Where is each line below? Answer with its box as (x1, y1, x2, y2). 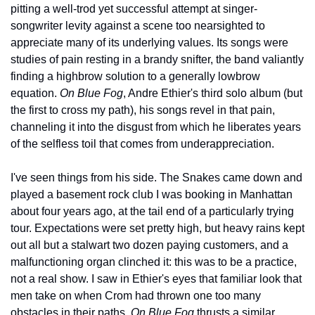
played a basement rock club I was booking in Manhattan (11, 188, 292, 200)
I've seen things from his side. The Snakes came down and (11, 171, 302, 184)
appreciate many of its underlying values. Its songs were (11, 36, 288, 49)
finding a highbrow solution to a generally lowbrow (11, 70, 260, 82)
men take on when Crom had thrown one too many (11, 289, 261, 302)
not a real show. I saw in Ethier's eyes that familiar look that (11, 272, 302, 285)
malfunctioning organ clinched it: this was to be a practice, (11, 255, 297, 268)
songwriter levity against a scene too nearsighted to (11, 19, 265, 32)
